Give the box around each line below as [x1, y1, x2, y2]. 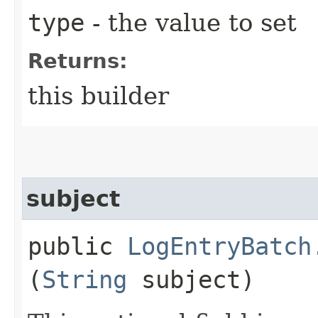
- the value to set [84, 8, 297, 37]
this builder [28, 81, 169, 110]
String [42, 265, 127, 294]
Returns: [28, 48, 128, 73]
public [28, 231, 127, 261]
